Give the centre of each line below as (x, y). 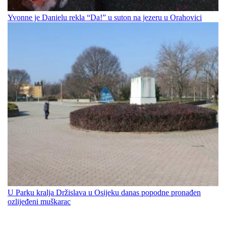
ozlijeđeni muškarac (39, 202)
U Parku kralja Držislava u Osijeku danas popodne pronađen (104, 193)
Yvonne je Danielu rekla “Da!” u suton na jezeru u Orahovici (105, 18)
